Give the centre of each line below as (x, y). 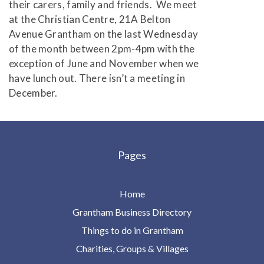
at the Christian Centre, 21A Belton (90, 19)
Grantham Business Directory (132, 212)
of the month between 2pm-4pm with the (102, 48)
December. (33, 93)
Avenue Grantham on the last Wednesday (104, 34)
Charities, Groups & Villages (132, 248)
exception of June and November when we (104, 63)
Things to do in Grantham (132, 230)
